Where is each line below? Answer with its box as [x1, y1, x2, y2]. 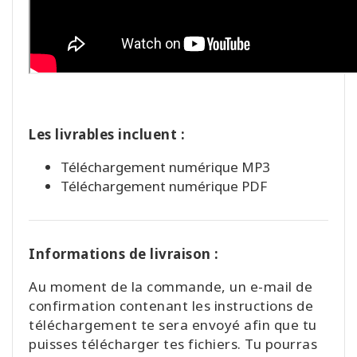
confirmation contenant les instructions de [29, 296, 313, 316]
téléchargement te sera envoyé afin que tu [29, 316, 317, 335]
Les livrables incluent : [29, 125, 185, 144]
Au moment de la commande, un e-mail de [29, 277, 312, 296]
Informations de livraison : [29, 245, 219, 264]
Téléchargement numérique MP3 [61, 158, 270, 177]
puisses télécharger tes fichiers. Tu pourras [29, 335, 317, 354]
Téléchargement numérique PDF [61, 177, 267, 196]
